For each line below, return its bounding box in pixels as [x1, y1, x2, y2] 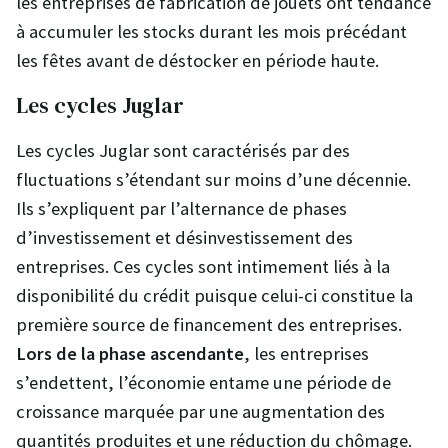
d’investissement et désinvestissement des [16, 225, 353, 249]
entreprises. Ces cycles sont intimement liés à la [16, 254, 390, 278]
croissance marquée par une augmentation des [16, 399, 385, 423]
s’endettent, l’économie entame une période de [16, 370, 391, 394]
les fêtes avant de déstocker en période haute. [16, 48, 379, 72]
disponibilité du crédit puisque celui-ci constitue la [16, 283, 413, 307]
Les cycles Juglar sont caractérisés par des [16, 138, 350, 162]
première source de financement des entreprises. [16, 312, 402, 336]
